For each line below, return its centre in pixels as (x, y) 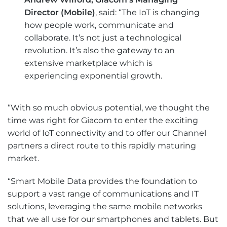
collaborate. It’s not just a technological (103, 37)
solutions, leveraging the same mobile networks (105, 206)
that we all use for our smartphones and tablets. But (113, 219)
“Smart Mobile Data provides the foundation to (102, 181)
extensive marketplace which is (89, 63)
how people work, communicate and (99, 25)
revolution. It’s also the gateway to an (100, 50)
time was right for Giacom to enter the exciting (103, 121)
